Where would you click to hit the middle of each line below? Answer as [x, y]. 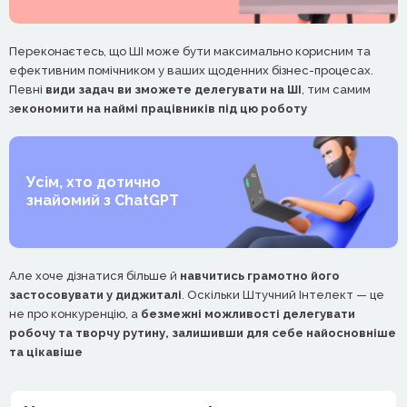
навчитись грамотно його [260, 275]
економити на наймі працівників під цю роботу [160, 108]
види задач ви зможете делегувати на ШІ [174, 89]
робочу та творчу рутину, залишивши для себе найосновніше [203, 333]
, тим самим [336, 89]
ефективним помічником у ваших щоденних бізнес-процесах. [191, 70]
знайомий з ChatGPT [103, 201]
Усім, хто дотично [94, 183]
